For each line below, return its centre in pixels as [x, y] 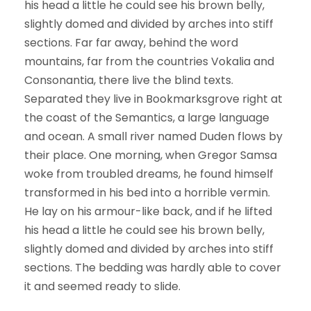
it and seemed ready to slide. [102, 287]
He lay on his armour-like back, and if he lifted [148, 212]
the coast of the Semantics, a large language [147, 118]
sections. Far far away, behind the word [131, 43]
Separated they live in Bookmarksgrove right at [153, 99]
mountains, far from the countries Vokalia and [149, 62]
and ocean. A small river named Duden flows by [153, 137]
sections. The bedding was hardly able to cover [153, 268]
